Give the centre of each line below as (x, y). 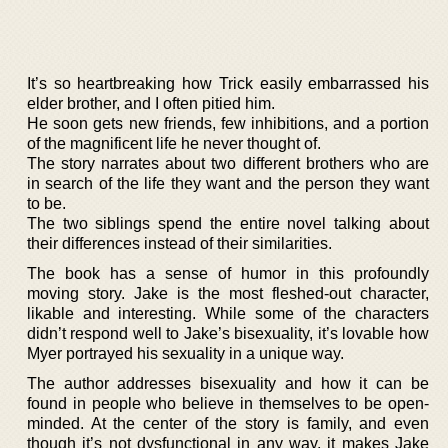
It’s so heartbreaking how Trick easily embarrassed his (228, 83)
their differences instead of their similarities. (179, 243)
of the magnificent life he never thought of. (174, 143)
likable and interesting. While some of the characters (228, 313)
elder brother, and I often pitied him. (151, 103)
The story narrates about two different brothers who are (228, 163)
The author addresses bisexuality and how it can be (228, 383)
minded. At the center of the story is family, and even (228, 423)
